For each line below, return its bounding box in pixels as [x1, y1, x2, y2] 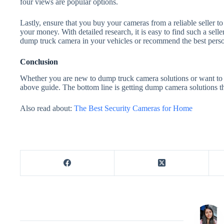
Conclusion [20, 57, 58, 66]
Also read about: [20, 103, 74, 112]
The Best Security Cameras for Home [74, 103, 192, 112]
